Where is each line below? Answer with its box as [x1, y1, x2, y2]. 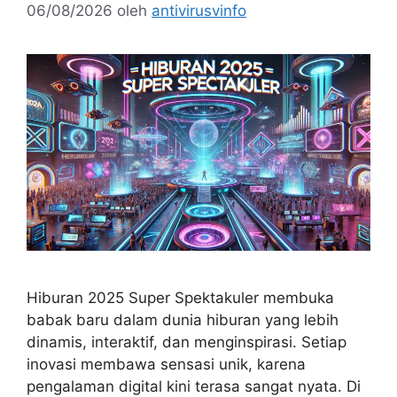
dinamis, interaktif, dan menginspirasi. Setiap [27, 332, 346, 351]
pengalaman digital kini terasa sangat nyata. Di [27, 377, 361, 395]
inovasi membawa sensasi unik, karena [27, 354, 306, 373]
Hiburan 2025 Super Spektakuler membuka [27, 288, 334, 307]
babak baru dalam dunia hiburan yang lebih [27, 310, 339, 329]
